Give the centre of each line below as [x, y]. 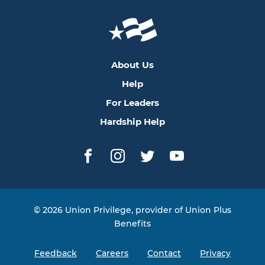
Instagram [154, 164]
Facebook [122, 164]
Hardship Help [132, 122]
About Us [132, 65]
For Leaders [132, 103]
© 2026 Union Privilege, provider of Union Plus [132, 210]
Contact [164, 253]
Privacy [215, 253]
